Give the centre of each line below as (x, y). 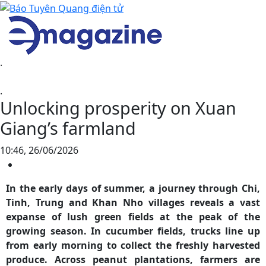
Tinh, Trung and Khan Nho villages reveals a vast (133, 202)
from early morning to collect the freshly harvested (133, 245)
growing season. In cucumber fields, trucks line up (133, 231)
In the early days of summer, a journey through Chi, (133, 188)
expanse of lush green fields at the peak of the (133, 216)
